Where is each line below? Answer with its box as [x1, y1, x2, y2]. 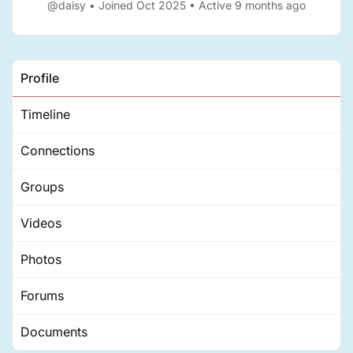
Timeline [20, 106, 70, 122]
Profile [20, 70, 59, 86]
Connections [20, 143, 95, 158]
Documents [20, 324, 87, 340]
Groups [20, 179, 64, 195]
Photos [20, 251, 61, 267]
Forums [20, 288, 64, 303]
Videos [20, 215, 61, 231]
